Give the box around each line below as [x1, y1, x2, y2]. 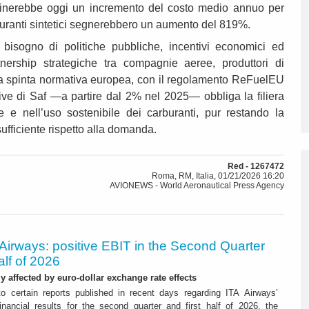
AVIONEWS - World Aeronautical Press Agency [110, 181, 284, 191]
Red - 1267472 [228, 161, 284, 172]
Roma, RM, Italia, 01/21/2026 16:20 [152, 171, 284, 181]
